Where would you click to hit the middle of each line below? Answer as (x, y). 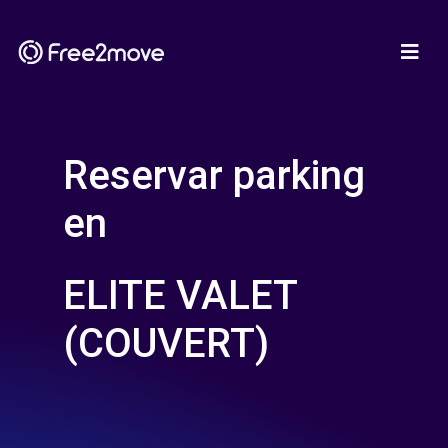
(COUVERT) (166, 343)
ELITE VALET (180, 295)
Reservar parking (214, 175)
